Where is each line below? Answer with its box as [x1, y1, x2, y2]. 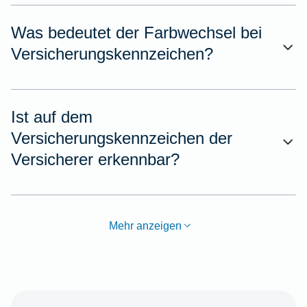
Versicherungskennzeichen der [11, 128, 232, 147]
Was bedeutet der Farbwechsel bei [11, 23, 262, 42]
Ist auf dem [11, 107, 93, 126]
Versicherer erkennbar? [11, 149, 180, 169]
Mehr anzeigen [108, 219, 182, 232]
